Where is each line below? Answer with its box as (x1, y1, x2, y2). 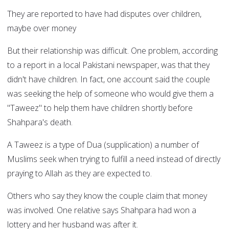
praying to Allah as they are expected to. (7, 168, 152, 179)
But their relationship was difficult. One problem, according (7, 45, 218, 57)
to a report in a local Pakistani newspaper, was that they (7, 59, 210, 71)
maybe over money (7, 22, 76, 34)
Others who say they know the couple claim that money (7, 190, 207, 202)
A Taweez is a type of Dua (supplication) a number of (7, 139, 199, 151)
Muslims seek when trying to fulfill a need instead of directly (7, 153, 220, 165)
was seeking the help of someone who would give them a (7, 88, 214, 100)
